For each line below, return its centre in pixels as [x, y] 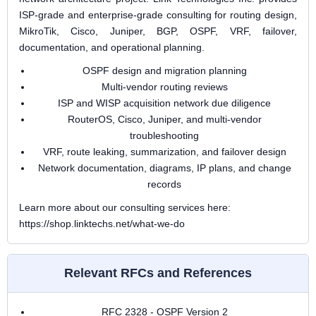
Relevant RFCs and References [158, 273]
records [164, 184]
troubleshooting [164, 135]
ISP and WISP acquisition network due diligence [164, 103]
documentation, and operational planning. [112, 47]
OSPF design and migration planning [164, 71]
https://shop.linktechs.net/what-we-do [102, 224]
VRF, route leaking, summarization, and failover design [164, 152]
